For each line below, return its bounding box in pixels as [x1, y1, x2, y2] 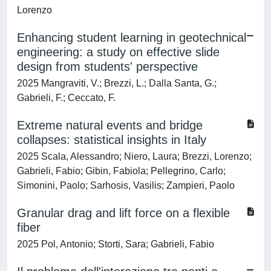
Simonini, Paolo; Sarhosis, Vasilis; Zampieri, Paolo [17, 180, 235, 191]
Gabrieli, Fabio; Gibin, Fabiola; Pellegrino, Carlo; [17, 166, 226, 176]
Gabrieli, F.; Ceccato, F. [17, 93, 116, 103]
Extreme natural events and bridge [17, 119, 203, 132]
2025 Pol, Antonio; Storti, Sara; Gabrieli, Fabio [17, 239, 214, 249]
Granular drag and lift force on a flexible [17, 206, 230, 220]
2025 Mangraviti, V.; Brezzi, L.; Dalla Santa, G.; [17, 78, 217, 88]
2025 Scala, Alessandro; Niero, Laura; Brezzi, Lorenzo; [17, 151, 252, 162]
